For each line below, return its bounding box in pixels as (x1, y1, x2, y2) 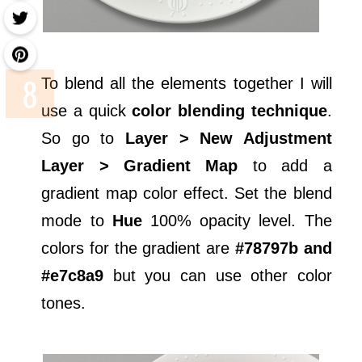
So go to (41, 128, 125, 147)
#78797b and (234, 238, 332, 257)
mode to (41, 211, 112, 229)
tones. (41, 293, 86, 312)
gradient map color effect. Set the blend (41, 183, 332, 202)
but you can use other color (103, 266, 332, 284)
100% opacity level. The (141, 211, 332, 229)
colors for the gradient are (41, 238, 235, 257)
